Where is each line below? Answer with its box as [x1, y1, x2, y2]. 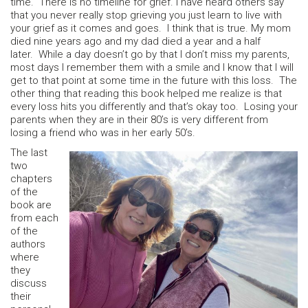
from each [10, 211, 58, 224]
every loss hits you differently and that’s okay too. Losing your [10, 100, 298, 113]
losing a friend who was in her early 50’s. [10, 126, 198, 140]
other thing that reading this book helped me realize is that [10, 87, 282, 100]
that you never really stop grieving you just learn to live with [10, 9, 282, 22]
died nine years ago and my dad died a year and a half [10, 35, 261, 48]
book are [10, 198, 52, 211]
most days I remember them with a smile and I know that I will [10, 61, 294, 74]
